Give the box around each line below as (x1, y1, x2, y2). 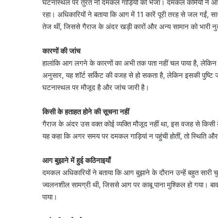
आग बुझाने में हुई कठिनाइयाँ (42, 156, 110, 165)
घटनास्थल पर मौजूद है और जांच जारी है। (42, 83, 149, 92)
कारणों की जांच (42, 46, 80, 56)
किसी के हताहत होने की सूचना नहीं (42, 107, 129, 117)
